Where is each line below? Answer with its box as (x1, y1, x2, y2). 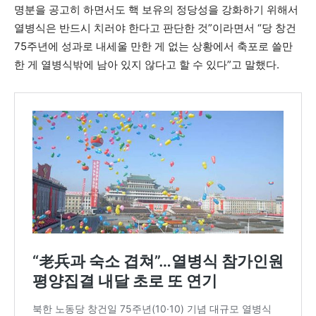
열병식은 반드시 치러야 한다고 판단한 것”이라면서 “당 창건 (14, 20, 296, 35)
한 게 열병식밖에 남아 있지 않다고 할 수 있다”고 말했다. (14, 57, 279, 71)
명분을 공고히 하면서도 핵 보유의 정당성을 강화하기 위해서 (14, 2, 298, 16)
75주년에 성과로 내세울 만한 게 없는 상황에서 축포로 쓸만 (14, 39, 293, 53)
